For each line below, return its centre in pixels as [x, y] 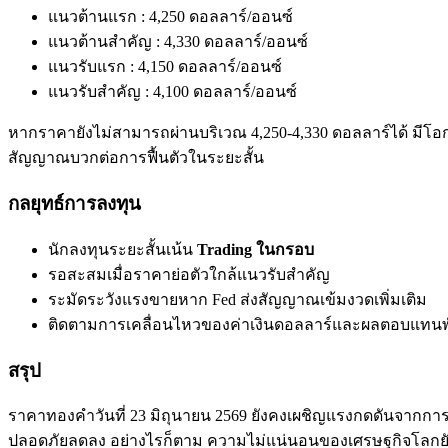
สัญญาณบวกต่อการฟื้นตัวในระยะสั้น [136, 158]
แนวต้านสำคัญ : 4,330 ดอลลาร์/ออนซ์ [178, 42]
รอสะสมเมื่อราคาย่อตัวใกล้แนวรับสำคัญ [189, 274]
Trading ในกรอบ [255, 249]
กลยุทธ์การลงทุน [74, 204]
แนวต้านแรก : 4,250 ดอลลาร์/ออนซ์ [170, 17]
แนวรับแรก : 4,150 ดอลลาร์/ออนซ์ [165, 67]
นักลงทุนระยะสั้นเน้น [122, 249]
